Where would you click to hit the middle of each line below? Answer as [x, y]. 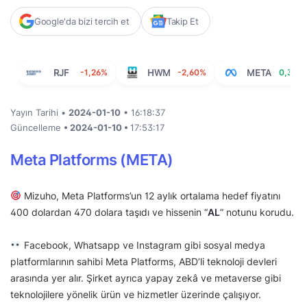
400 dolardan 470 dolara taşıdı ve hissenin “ [109, 212]
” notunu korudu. [257, 212]
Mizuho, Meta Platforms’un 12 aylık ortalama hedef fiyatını [150, 196]
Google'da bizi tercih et [82, 21]
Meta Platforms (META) [94, 160]
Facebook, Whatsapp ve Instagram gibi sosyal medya [143, 245]
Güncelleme [37, 127]
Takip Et [182, 21]
